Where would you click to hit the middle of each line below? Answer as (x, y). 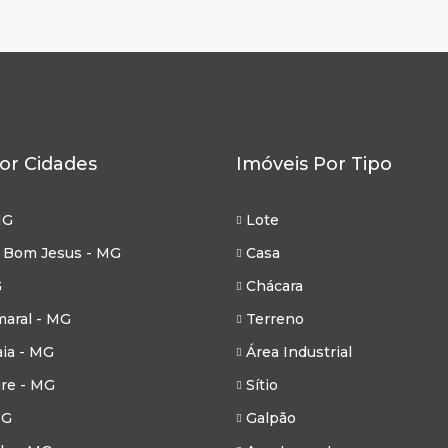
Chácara (274, 286)
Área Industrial (299, 352)
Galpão (271, 418)
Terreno (275, 319)
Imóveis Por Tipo (314, 164)
